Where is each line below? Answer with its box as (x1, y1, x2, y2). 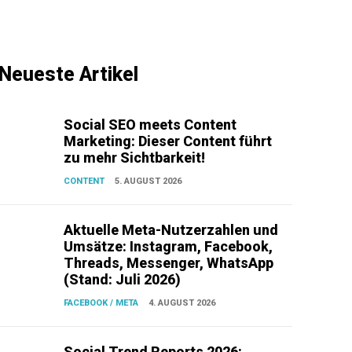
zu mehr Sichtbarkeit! (64, 149, 206, 167)
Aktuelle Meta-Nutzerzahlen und (64, 222, 279, 239)
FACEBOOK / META (64, 298, 139, 309)
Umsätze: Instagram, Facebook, (64, 238, 273, 255)
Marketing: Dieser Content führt (64, 133, 273, 150)
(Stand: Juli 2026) (64, 271, 181, 288)
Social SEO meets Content (64, 116, 237, 134)
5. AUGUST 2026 (115, 176, 182, 187)
